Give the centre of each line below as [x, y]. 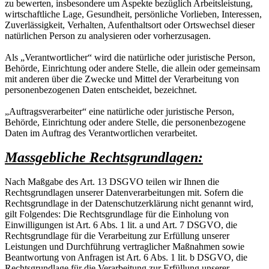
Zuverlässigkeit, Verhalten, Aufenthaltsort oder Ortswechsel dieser [130, 25]
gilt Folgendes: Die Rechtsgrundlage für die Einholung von [117, 214]
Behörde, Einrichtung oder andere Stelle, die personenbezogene [125, 122]
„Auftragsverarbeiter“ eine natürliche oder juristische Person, [119, 111]
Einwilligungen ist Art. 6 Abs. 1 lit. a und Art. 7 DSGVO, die [121, 225]
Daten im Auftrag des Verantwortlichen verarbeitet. [101, 133]
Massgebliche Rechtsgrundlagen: [104, 157]
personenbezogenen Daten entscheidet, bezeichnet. [101, 89]
